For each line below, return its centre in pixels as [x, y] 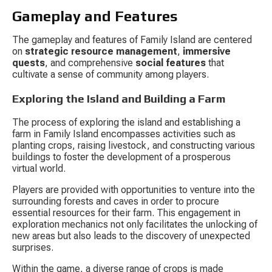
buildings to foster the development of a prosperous [123, 157]
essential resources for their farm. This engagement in [127, 212]
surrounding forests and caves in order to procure [117, 201]
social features [171, 63]
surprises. [33, 247]
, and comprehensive [90, 63]
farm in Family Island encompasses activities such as [125, 134]
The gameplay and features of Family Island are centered [133, 40]
